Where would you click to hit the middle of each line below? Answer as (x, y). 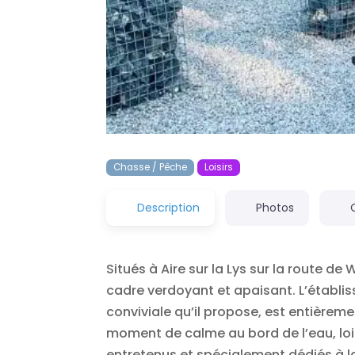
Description (168, 208)
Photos (275, 208)
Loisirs (218, 167)
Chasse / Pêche (151, 167)
